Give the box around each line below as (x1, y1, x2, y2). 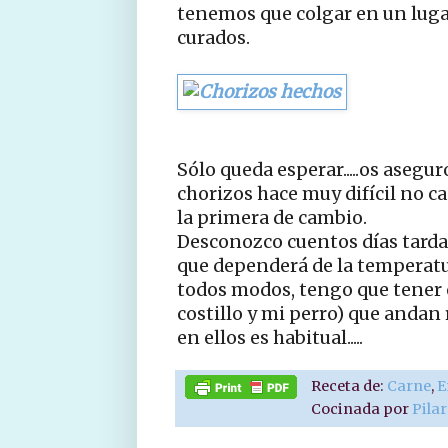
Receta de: (311, 376, 388, 395)
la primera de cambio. (177, 206, 367, 229)
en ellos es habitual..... (177, 326, 363, 349)
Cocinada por (311, 399, 413, 418)
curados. (177, 26, 250, 49)
